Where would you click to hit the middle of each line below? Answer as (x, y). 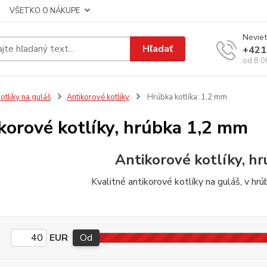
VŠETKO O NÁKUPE (45, 11)
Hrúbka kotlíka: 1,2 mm (186, 97)
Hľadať (158, 49)
